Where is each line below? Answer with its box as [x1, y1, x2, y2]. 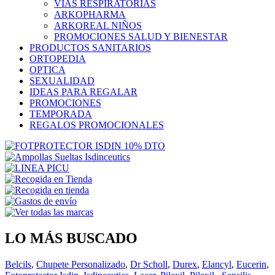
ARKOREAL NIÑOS [54, 20, 142, 31]
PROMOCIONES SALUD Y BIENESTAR [54, 31, 228, 42]
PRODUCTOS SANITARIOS [29, 42, 151, 53]
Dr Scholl [130, 258, 168, 269]
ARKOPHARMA [54, 9, 126, 20]
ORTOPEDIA [29, 53, 86, 64]
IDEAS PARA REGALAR [29, 86, 137, 97]
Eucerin [236, 258, 266, 269]
